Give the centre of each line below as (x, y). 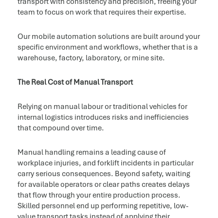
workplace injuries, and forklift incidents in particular (105, 163)
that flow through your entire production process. (99, 195)
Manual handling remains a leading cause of (91, 153)
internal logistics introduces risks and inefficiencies (103, 118)
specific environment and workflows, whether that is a (108, 47)
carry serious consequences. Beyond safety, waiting (104, 174)
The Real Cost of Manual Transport (75, 82)
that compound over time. (61, 128)
